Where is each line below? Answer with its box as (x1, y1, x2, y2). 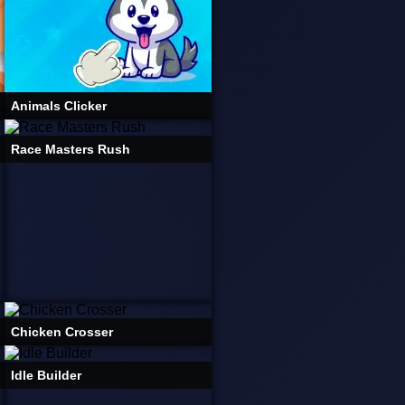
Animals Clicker (11, 99, 107, 113)
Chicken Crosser (11, 325, 113, 339)
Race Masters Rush (11, 142, 130, 156)
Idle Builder (11, 368, 81, 382)
